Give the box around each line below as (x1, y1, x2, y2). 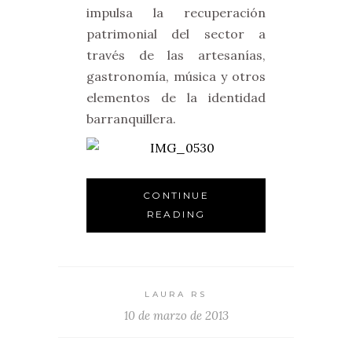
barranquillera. (86, 111, 176, 126)
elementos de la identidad (86, 90, 266, 105)
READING (146, 208, 206, 220)
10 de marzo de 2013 (123, 308, 229, 323)
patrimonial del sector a (86, 26, 266, 42)
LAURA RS (145, 289, 207, 299)
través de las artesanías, (86, 47, 266, 63)
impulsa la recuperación (86, 5, 266, 20)
